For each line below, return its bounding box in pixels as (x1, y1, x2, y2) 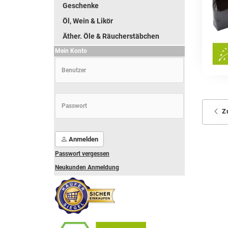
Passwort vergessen (55, 150, 109, 157)
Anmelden (67, 135, 98, 143)
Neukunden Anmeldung (55, 164, 119, 171)
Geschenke (63, 2, 99, 10)
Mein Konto (55, 47, 87, 54)
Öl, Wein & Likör (63, 17, 113, 25)
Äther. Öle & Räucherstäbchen (63, 32, 159, 40)
